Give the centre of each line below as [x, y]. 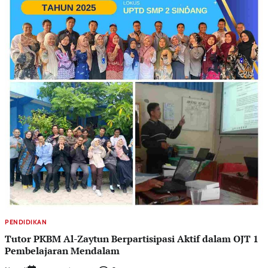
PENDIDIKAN [26, 222]
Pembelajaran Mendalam [62, 251]
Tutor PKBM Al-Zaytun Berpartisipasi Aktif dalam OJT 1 [132, 239]
